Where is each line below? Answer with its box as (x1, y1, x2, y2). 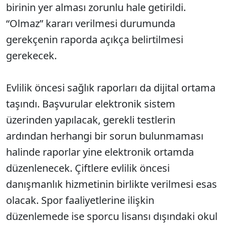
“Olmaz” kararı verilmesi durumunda (6, 17, 175, 31)
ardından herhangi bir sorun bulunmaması (6, 129, 203, 143)
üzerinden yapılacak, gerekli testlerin (6, 113, 175, 127)
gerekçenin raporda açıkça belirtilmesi (6, 33, 183, 47)
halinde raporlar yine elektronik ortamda (6, 145, 194, 159)
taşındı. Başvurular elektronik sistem (6, 97, 175, 111)
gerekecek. (6, 49, 57, 63)
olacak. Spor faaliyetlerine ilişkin (6, 193, 154, 207)
